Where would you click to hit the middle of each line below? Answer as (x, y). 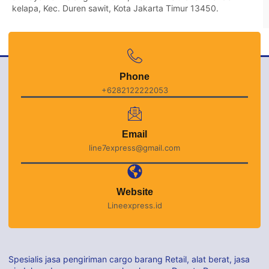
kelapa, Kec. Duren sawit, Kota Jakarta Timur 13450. (115, 8)
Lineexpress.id (134, 206)
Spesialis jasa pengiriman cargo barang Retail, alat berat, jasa (129, 259)
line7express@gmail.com (134, 148)
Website (134, 192)
